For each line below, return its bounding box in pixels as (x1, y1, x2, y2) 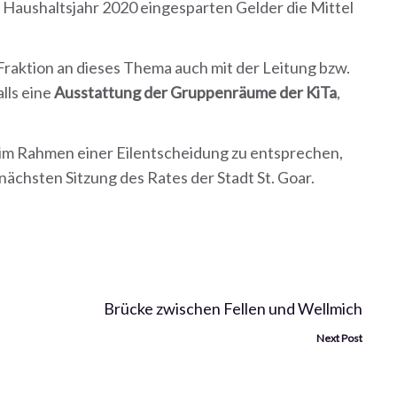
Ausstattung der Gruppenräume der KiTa (54, 82, 337, 102)
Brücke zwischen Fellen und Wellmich (104, 299, 362, 318)
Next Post (316, 331, 362, 345)
